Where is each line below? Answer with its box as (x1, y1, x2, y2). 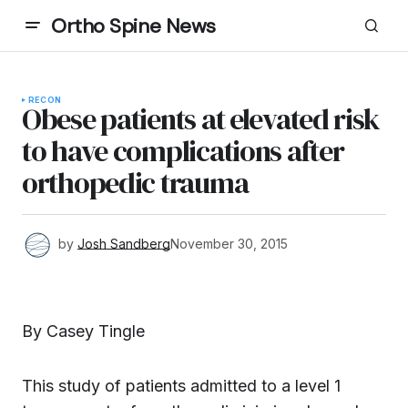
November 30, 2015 (170, 235, 288, 251)
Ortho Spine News (51, 12, 216, 39)
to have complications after (22, 131, 344, 171)
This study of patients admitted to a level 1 (22, 376, 341, 395)
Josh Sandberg (77, 235, 170, 251)
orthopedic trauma (22, 163, 249, 203)
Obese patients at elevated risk (22, 99, 380, 139)
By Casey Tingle (22, 321, 145, 341)
